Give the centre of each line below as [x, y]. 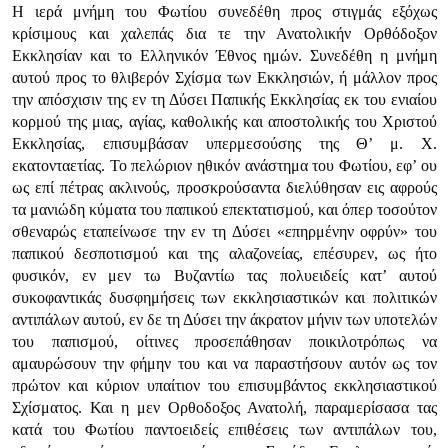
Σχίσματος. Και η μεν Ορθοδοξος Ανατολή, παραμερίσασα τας [224, 407]
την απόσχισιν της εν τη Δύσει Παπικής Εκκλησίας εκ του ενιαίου [224, 99]
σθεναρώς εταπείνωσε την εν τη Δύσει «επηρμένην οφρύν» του [224, 231]
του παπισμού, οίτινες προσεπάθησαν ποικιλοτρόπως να [224, 341]
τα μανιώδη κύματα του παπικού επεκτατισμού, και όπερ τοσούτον [224, 209]
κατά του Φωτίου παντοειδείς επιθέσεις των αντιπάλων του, [224, 429]
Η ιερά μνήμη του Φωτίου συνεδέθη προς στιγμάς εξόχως [224, 11]
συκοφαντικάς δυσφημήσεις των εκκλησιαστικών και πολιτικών [224, 297]
